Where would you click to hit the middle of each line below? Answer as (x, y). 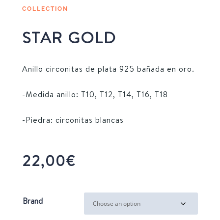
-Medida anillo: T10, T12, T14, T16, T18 (95, 95)
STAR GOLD (69, 38)
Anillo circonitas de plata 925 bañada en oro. (108, 69)
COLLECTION (45, 9)
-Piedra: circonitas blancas (73, 120)
